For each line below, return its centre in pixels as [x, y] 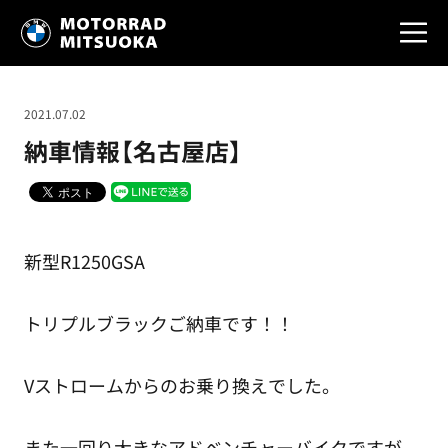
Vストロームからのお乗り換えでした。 [181, 385]
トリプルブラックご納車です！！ [158, 323]
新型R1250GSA [84, 261]
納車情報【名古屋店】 [132, 151]
